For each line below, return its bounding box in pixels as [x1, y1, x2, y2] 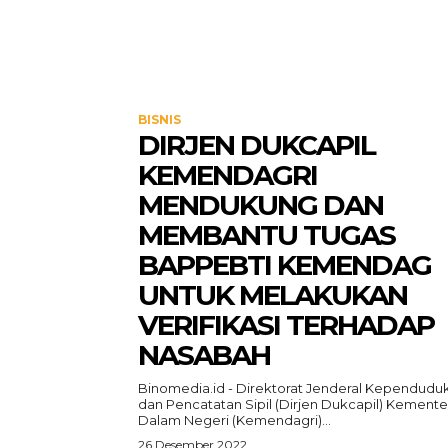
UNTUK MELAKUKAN [138, 278, 407, 312]
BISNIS [138, 112, 181, 127]
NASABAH [138, 338, 270, 372]
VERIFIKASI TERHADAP [138, 308, 434, 342]
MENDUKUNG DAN [138, 188, 383, 222]
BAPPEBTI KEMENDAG [138, 248, 431, 282]
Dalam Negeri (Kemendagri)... [138, 412, 331, 428]
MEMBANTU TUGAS [138, 218, 395, 252]
